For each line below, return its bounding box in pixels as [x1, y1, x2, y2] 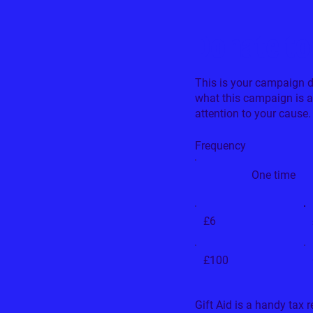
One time [252, 168, 296, 182]
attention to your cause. [195, 106, 311, 120]
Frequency [195, 138, 246, 152]
